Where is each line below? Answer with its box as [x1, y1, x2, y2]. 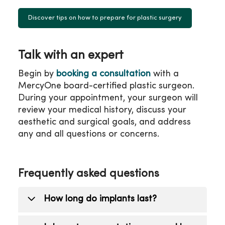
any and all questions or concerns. [18, 130, 159, 139]
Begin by [18, 69, 56, 78]
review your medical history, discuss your [18, 105, 186, 115]
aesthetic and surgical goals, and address [18, 118, 191, 127]
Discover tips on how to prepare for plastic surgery [28, 15, 182, 21]
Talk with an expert [18, 50, 124, 61]
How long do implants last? [44, 195, 157, 204]
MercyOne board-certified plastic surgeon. [18, 81, 194, 90]
